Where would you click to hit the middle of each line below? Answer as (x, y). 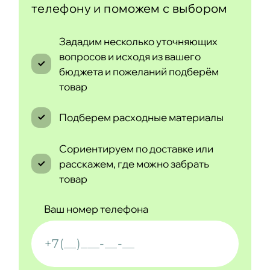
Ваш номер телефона (96, 209)
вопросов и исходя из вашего (130, 56)
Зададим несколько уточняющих (138, 41)
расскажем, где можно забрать (134, 164)
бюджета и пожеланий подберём (139, 71)
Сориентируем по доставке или (136, 149)
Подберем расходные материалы (141, 118)
